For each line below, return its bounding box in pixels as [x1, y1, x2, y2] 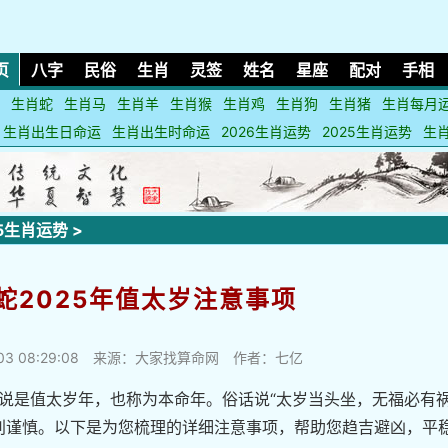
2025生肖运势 [322, 123, 412, 140]
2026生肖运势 [221, 123, 311, 140]
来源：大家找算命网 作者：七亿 [79, 348, 303, 366]
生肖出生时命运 [112, 123, 210, 140]
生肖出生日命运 [3, 123, 101, 140]
